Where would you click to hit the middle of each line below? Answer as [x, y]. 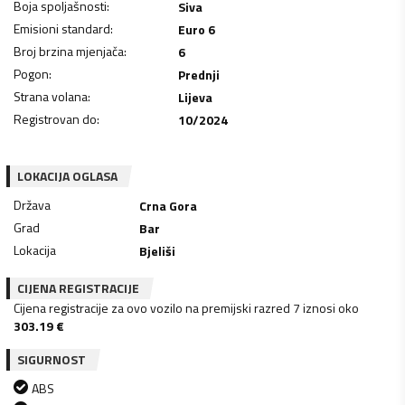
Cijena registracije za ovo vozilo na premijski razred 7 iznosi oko [186, 307]
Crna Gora [169, 205]
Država [32, 204]
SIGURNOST [52, 359]
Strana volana [51, 96]
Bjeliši [158, 250]
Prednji [198, 74]
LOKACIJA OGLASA [67, 175]
